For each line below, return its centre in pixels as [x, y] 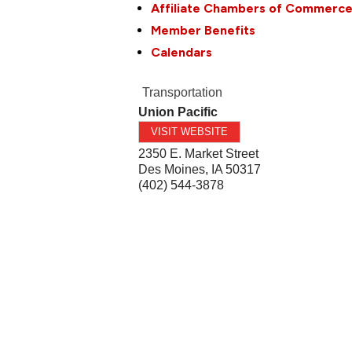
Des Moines [172, 169]
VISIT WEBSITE [190, 131]
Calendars [182, 52]
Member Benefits [203, 30]
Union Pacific [178, 112]
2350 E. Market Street [199, 153]
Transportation [183, 92]
